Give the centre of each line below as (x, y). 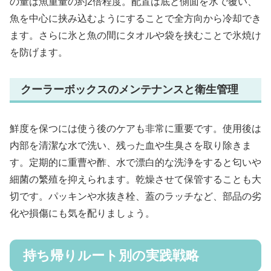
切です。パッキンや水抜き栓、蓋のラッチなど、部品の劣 (135, 196)
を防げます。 (39, 52)
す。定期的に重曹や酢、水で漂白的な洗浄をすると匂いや (135, 162)
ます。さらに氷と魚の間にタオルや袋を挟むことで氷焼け (135, 35)
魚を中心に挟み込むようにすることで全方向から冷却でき (135, 18)
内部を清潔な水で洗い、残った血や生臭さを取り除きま (131, 145)
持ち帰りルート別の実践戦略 (111, 255)
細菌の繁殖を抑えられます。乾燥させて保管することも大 (135, 179)
